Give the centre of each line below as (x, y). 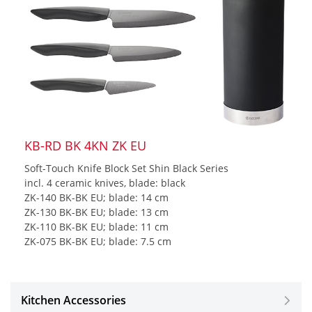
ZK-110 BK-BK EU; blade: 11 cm (96, 226)
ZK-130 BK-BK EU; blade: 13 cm (96, 212)
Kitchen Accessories (73, 300)
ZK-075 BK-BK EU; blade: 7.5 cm (98, 241)
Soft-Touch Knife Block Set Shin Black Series (126, 168)
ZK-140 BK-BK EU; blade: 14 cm (96, 197)
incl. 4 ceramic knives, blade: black (105, 182)
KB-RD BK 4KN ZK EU (85, 145)
